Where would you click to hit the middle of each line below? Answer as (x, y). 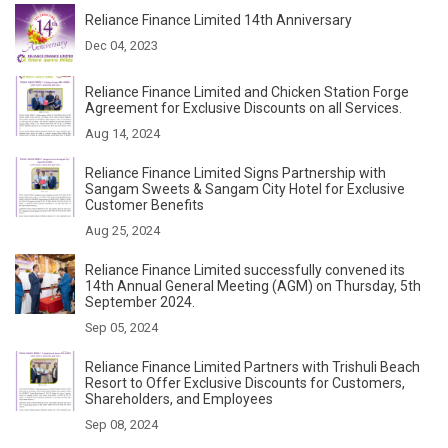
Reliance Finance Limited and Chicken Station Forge (247, 91)
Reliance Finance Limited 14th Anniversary (218, 19)
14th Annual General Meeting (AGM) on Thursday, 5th (253, 285)
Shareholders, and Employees (179, 398)
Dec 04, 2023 (121, 45)
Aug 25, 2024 (122, 230)
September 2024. (140, 301)
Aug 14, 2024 (122, 133)
